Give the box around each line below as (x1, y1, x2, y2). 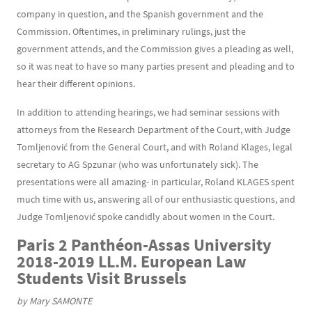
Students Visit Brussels (17, 267, 190, 289)
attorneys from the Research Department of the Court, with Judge (17, 123, 290, 136)
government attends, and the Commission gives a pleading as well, (17, 42, 293, 55)
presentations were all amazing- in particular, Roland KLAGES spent (17, 175, 295, 188)
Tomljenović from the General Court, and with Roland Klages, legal (17, 141, 292, 153)
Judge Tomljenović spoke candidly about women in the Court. (17, 210, 276, 223)
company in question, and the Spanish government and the (17, 8, 263, 20)
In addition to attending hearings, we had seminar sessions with (17, 106, 280, 118)
